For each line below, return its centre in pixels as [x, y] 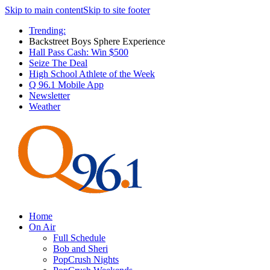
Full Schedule [79, 238]
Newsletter [49, 96]
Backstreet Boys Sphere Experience [97, 41]
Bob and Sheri [80, 249]
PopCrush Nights [86, 259]
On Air [42, 227]
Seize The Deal [58, 63]
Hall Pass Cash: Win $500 [79, 52]
